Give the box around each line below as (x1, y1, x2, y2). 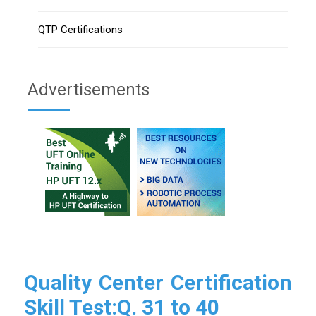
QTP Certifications (38, 23, 123, 36)
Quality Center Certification (24, 269, 292, 295)
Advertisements (28, 79, 150, 99)
